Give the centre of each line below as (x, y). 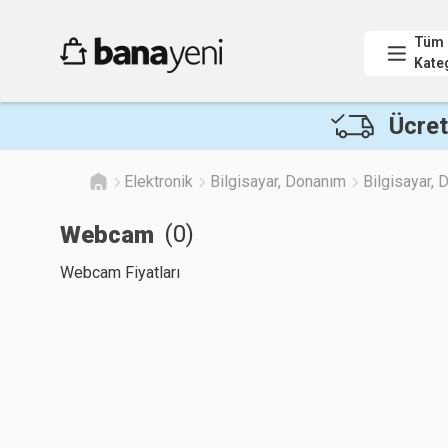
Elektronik (158, 181)
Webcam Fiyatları (120, 272)
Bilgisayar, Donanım (278, 181)
